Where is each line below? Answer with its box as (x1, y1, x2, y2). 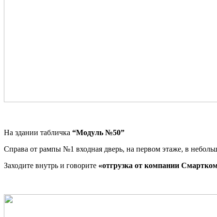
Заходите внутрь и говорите (4, 161, 98, 170)
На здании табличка (4, 128, 72, 137)
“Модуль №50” (72, 128, 126, 137)
